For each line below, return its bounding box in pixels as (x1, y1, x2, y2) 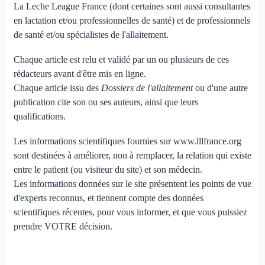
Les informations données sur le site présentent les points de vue (13, 178, 251, 189)
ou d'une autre (192, 82, 248, 93)
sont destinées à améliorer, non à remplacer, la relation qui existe (13, 150, 251, 160)
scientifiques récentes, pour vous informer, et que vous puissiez (13, 206, 247, 217)
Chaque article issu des (13, 82, 101, 93)
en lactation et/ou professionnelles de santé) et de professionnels (13, 15, 250, 25)
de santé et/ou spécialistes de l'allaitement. (13, 29, 169, 40)
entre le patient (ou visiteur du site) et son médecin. (13, 164, 202, 174)
